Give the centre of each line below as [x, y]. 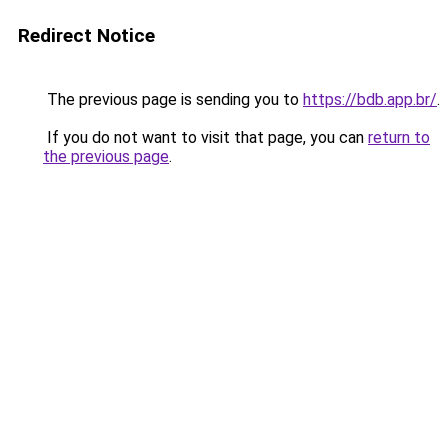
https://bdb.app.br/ [370, 99]
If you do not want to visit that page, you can [205, 137]
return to [399, 137]
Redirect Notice [86, 35]
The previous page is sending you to [173, 99]
